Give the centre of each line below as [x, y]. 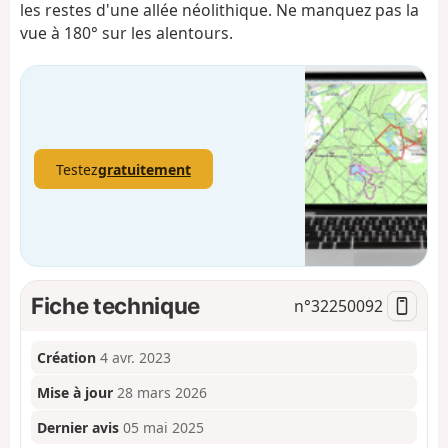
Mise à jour [75, 392]
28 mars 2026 [162, 392]
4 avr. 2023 [136, 358]
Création [67, 358]
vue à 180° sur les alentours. [126, 33]
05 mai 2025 [164, 427]
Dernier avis [78, 427]
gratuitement [144, 169]
